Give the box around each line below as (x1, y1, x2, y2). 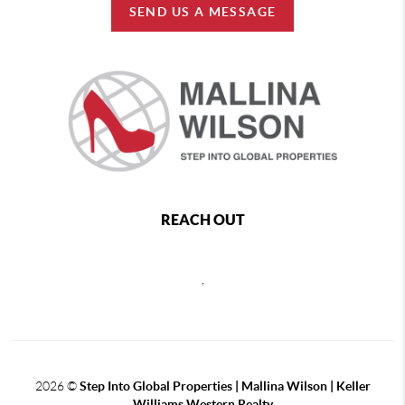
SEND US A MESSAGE (128, 4, 277, 19)
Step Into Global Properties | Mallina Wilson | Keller (79, 379, 371, 394)
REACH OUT (160, 212, 245, 229)
